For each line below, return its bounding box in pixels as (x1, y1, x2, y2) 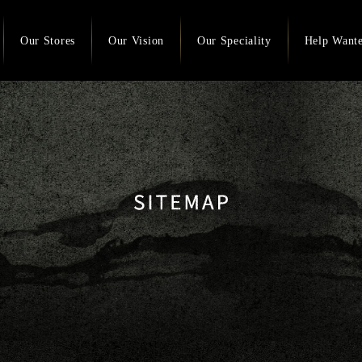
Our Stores (19, 34, 75, 47)
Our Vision (107, 34, 164, 47)
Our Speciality (196, 34, 271, 47)
